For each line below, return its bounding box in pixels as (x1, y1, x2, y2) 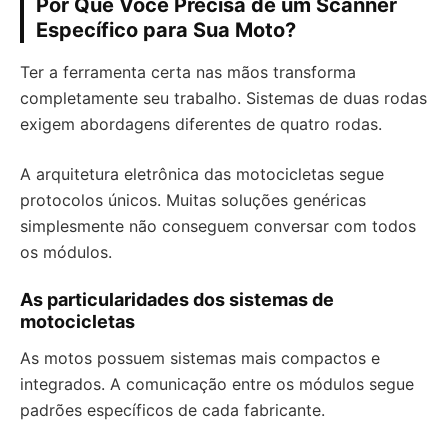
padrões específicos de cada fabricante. (20, 400, 325, 420)
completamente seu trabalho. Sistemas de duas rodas (20, 88, 427, 108)
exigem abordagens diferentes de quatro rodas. (20, 114, 382, 134)
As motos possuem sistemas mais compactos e (20, 348, 380, 368)
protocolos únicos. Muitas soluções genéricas (20, 190, 366, 210)
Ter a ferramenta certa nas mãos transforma (20, 62, 356, 82)
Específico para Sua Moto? (36, 18, 296, 42)
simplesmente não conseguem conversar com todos (20, 216, 416, 236)
